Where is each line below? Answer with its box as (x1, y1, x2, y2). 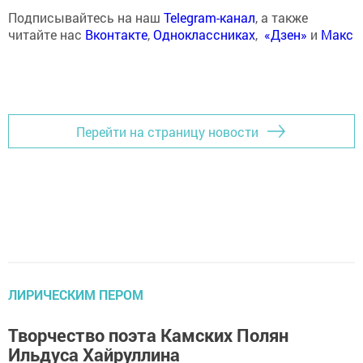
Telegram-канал (164, 9, 255, 27)
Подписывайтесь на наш (8, 9, 164, 27)
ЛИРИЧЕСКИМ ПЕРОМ (8, 286, 143, 304)
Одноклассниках (153, 26, 255, 44)
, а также (255, 9, 308, 27)
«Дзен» (264, 26, 307, 44)
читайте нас (8, 26, 85, 44)
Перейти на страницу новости (76, 122, 258, 140)
